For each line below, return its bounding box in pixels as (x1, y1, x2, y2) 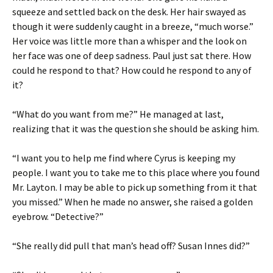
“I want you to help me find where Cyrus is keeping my (12, 152, 235, 164)
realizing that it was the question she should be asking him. (12, 122, 259, 135)
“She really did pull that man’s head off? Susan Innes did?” (12, 239, 250, 252)
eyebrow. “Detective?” (12, 210, 104, 222)
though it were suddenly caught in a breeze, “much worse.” (12, 20, 253, 32)
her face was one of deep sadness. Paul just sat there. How (12, 49, 251, 62)
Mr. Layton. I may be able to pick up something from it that (12, 181, 257, 193)
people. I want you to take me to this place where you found (12, 166, 260, 179)
